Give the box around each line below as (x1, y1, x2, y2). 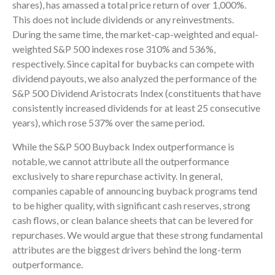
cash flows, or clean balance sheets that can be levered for (12, 214, 254, 227)
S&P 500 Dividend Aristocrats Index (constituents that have (12, 87, 261, 99)
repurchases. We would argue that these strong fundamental (12, 229, 263, 241)
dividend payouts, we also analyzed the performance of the (12, 72, 257, 85)
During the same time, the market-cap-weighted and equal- (12, 28, 258, 41)
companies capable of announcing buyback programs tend (12, 185, 257, 197)
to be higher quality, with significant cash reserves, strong (12, 199, 250, 212)
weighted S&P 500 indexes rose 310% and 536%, (12, 43, 215, 55)
